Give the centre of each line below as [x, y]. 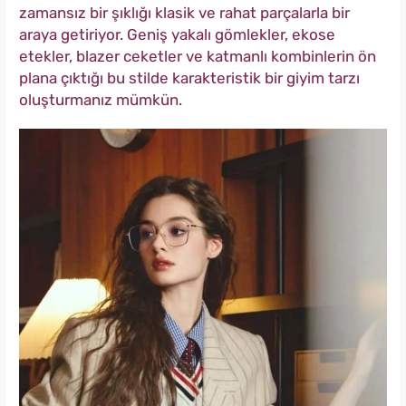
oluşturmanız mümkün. [101, 100]
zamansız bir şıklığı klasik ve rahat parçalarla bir [184, 13]
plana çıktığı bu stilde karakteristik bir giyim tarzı [189, 78]
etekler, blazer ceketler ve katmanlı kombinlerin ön [198, 57]
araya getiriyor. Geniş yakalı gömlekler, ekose [177, 35]
